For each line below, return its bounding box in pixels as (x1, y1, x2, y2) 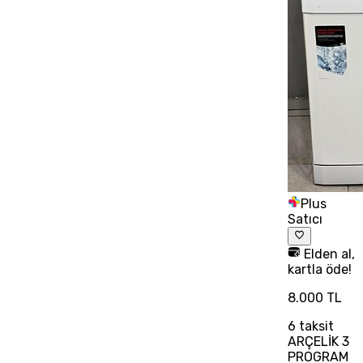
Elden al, (301, 246, 356, 262)
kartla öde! (288, 261, 352, 277)
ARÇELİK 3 (288, 333, 350, 349)
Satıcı (288, 211, 323, 228)
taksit (296, 318, 335, 334)
